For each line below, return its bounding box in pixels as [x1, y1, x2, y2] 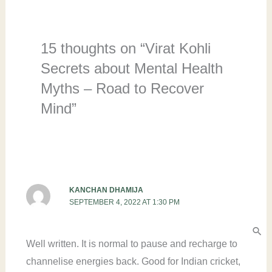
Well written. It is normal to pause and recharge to [25, 238, 237, 249]
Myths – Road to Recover [40, 80, 204, 97]
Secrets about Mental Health [40, 60, 223, 77]
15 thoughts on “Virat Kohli [40, 40, 211, 57]
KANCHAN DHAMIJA [69, 186, 143, 195]
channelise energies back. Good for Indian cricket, [25, 256, 240, 267]
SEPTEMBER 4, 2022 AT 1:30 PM [69, 198, 180, 207]
